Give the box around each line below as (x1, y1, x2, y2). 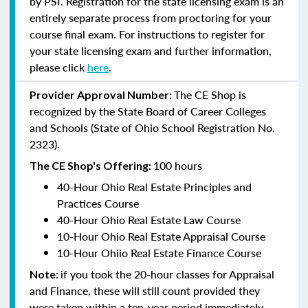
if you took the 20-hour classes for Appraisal (60, 265, 274, 282)
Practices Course (57, 195, 139, 211)
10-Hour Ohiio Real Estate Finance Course (57, 244, 261, 261)
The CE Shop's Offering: (30, 158, 151, 172)
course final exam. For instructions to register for (30, 25, 265, 42)
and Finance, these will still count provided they (30, 282, 260, 298)
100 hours (153, 157, 202, 173)
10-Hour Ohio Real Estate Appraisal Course (57, 228, 265, 244)
